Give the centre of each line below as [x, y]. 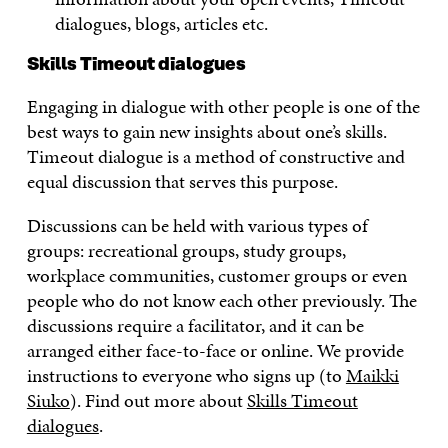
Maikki [372, 376]
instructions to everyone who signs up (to [186, 376]
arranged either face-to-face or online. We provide [215, 351]
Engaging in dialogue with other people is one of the [223, 107]
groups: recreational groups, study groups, [186, 251]
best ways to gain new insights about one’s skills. [206, 132]
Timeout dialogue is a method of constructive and [215, 157]
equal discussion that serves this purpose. [182, 182]
